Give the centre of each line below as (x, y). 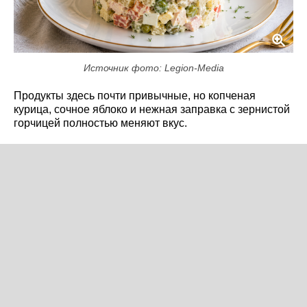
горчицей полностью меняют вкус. (100, 123)
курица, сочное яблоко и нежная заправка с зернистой (152, 109)
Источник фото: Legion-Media (153, 67)
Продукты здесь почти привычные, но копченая (135, 95)
